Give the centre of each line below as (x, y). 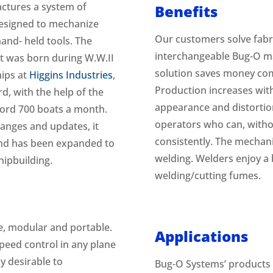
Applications (201, 236)
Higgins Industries (71, 75)
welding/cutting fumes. (207, 175)
